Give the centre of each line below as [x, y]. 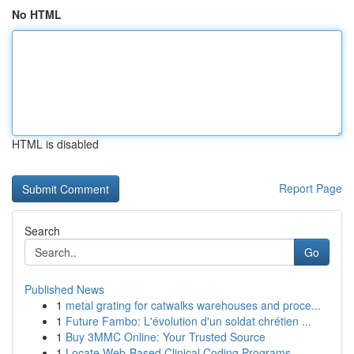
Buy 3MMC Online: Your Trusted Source [166, 337]
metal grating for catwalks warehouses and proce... [193, 305]
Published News [64, 289]
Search [42, 231]
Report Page [311, 188]
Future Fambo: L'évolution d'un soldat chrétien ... [188, 321]
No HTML [37, 14]
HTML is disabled [55, 144]
